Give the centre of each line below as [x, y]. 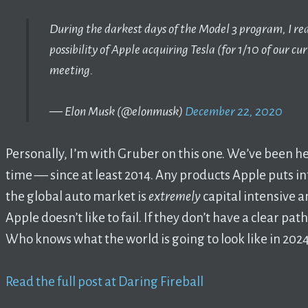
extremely [176, 196]
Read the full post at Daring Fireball [104, 282]
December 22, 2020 [234, 111]
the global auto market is [77, 196]
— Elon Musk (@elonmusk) [117, 111]
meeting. [71, 70]
